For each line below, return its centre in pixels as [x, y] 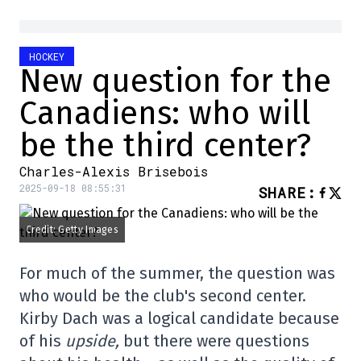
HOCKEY [47, 57]
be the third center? [165, 146]
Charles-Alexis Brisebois [114, 172]
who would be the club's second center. [163, 296]
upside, [94, 341]
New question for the [175, 82]
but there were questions [216, 341]
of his [42, 341]
